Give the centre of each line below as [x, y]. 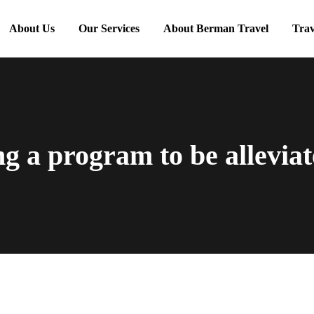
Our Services [109, 28]
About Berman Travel [216, 28]
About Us [32, 28]
